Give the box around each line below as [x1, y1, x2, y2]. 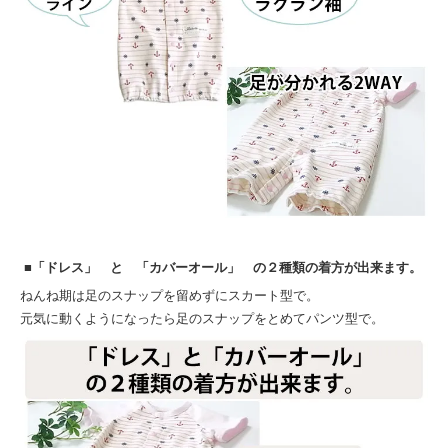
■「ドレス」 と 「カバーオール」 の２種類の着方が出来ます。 [24, 259, 423, 275]
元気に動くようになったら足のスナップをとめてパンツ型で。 [20, 310, 384, 326]
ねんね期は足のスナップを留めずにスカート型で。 [20, 287, 319, 303]
